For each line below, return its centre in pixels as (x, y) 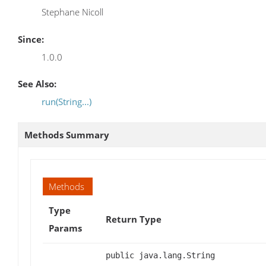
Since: (31, 39)
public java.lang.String (160, 255)
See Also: (37, 83)
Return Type (134, 219)
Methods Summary (67, 134)
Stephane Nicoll (72, 12)
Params (65, 228)
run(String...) (66, 101)
